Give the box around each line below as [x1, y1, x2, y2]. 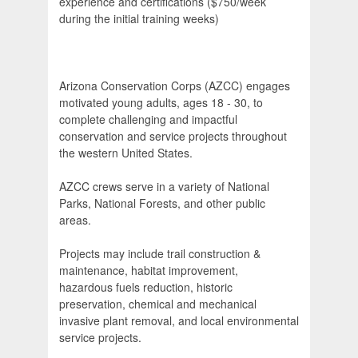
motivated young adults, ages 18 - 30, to [59, 94, 263, 111]
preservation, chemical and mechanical [59, 296, 257, 312]
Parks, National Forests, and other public [59, 195, 265, 212]
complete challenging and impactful [59, 111, 237, 128]
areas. [59, 212, 91, 229]
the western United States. [59, 145, 193, 161]
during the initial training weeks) [59, 10, 222, 27]
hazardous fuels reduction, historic [59, 279, 233, 296]
